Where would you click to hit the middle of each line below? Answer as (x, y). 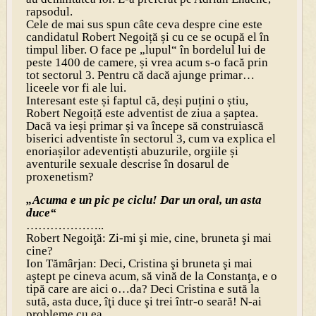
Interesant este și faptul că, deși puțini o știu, (137, 100)
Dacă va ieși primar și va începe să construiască (145, 126)
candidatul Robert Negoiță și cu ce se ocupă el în (147, 37)
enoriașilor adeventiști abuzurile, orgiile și (132, 151)
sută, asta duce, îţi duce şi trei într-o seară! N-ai (144, 301)
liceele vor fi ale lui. (76, 87)
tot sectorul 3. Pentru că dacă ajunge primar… (140, 75)
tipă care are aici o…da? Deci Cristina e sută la (142, 288)
